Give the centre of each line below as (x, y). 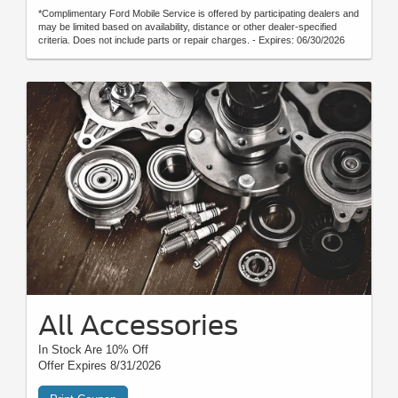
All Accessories (138, 326)
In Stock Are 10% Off (93, 350)
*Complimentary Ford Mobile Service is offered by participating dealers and (199, 14)
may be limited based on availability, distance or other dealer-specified (187, 27)
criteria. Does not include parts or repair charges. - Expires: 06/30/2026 (191, 40)
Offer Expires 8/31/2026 (99, 366)
